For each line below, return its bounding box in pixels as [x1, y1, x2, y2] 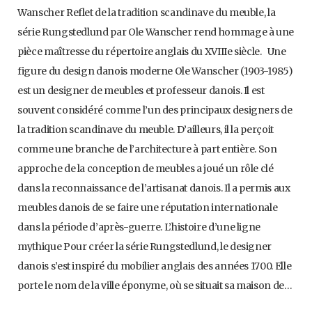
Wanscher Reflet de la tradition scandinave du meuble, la [17, 6, 276, 19]
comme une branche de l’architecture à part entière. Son [17, 143, 277, 156]
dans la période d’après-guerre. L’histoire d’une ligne [17, 221, 261, 234]
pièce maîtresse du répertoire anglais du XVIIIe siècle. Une [17, 45, 286, 58]
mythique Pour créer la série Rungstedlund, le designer [17, 240, 272, 253]
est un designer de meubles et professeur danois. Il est [17, 84, 265, 97]
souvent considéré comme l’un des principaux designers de [17, 104, 292, 117]
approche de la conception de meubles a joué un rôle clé [17, 162, 274, 175]
